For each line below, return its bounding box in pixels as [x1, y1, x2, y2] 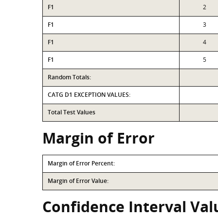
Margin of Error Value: [48, 177, 109, 185]
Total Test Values [48, 108, 95, 116]
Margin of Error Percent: [48, 159, 115, 167]
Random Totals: [48, 73, 91, 81]
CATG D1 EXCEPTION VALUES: [48, 91, 130, 99]
